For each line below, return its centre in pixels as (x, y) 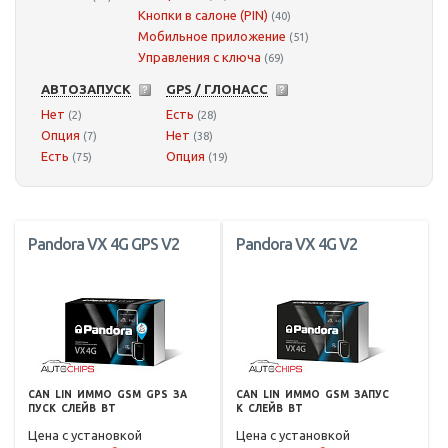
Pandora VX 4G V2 (296, 244)
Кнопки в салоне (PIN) (203, 15)
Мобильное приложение (212, 36)
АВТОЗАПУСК (86, 89)
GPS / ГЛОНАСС (217, 89)
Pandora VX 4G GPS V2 (103, 244)
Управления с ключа (199, 57)
